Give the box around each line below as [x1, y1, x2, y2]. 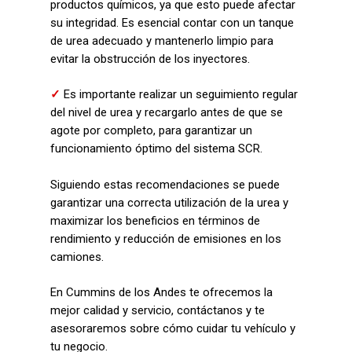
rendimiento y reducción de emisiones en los [50, 231, 281, 246]
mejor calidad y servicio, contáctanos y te [50, 303, 265, 317]
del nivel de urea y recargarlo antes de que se [50, 105, 283, 119]
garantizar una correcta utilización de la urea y [50, 195, 288, 210]
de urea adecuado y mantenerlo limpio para [50, 33, 273, 48]
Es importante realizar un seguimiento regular [64, 87, 298, 101]
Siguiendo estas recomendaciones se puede [50, 177, 280, 192]
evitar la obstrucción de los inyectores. [50, 51, 250, 66]
